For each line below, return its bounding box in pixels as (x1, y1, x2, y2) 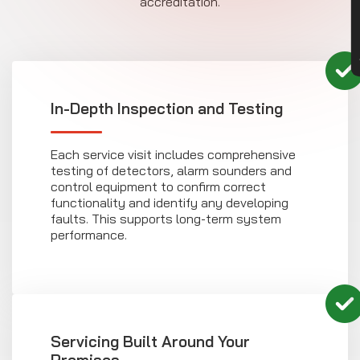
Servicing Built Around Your (51, 332, 250, 352)
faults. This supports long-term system (51, 211, 281, 227)
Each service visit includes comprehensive (51, 146, 296, 163)
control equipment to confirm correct (51, 178, 266, 195)
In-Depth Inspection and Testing (51, 99, 283, 119)
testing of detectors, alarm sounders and (51, 162, 292, 179)
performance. (51, 227, 127, 243)
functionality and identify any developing (51, 194, 288, 211)
